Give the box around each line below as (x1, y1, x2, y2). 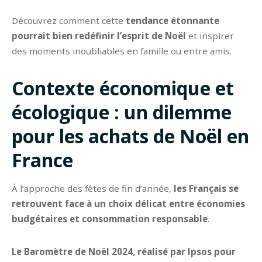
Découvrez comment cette (12, 14, 123, 26)
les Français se (174, 182, 239, 194)
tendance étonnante (123, 14, 219, 26)
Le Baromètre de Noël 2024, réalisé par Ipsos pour (12, 245, 236, 257)
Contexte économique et (12, 75, 234, 101)
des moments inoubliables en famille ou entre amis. (12, 44, 232, 57)
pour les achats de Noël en (12, 123, 249, 149)
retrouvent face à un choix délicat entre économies (12, 197, 245, 209)
